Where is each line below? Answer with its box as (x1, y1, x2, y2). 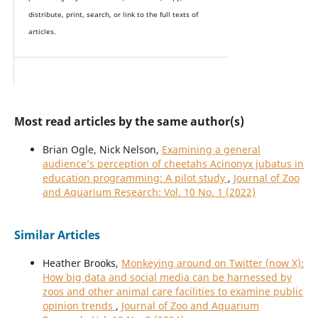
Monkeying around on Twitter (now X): (121, 256, 304, 270)
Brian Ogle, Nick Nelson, (42, 143, 162, 157)
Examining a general (161, 143, 261, 157)
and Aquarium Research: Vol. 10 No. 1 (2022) (42, 185, 256, 199)
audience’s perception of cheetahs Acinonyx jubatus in (42, 157, 304, 171)
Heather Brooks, (42, 256, 121, 270)
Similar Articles (13, 227, 100, 243)
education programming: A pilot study (42, 171, 228, 185)
